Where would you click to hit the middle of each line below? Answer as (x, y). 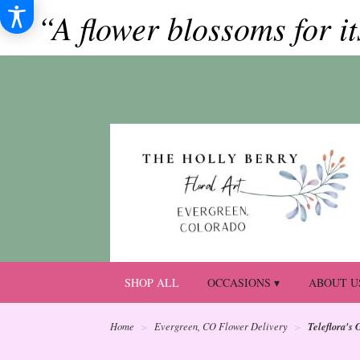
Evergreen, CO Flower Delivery (221, 326)
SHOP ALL (151, 283)
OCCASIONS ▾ (244, 283)
